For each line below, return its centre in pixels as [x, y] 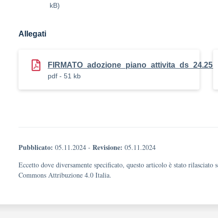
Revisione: [108, 147]
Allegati [32, 34]
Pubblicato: [36, 147]
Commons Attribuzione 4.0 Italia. [65, 175]
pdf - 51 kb [64, 76]
